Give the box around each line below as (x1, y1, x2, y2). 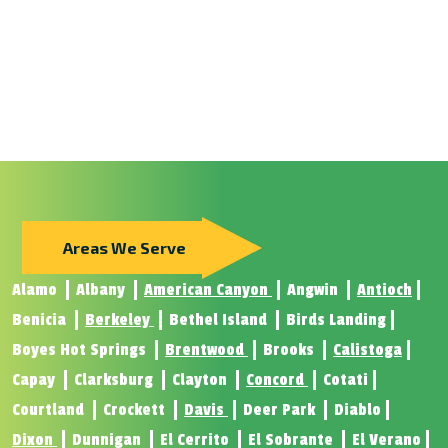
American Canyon (144, 280, 272, 301)
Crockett (103, 400, 169, 421)
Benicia (12, 310, 70, 331)
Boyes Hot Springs (12, 340, 150, 361)
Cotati (323, 370, 368, 391)
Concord (246, 370, 308, 391)
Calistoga (333, 340, 402, 361)
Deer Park (243, 400, 319, 421)
